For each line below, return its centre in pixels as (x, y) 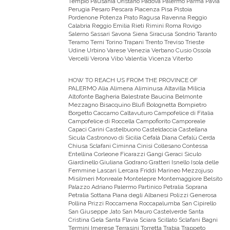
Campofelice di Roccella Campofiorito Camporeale (137, 121)
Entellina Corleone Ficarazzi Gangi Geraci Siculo (135, 154)
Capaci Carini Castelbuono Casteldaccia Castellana (138, 129)
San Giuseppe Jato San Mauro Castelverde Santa (136, 211)
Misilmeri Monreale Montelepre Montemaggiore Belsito (145, 178)
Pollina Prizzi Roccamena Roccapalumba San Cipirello (142, 203)
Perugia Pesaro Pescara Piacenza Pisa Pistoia (130, 9)
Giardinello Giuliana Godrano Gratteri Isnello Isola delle (143, 162)
